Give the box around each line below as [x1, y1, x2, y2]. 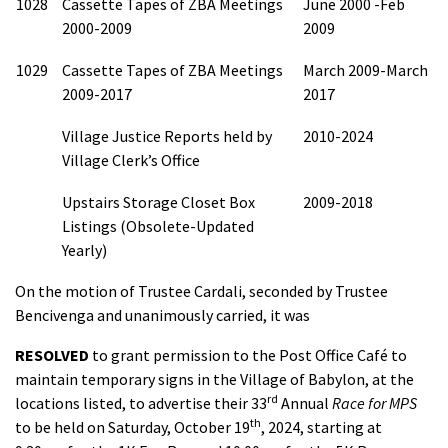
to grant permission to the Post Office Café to [89, 345, 407, 365]
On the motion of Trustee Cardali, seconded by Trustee [15, 281, 388, 301]
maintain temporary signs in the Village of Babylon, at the [15, 369, 414, 389]
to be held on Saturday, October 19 [15, 417, 250, 437]
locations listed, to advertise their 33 [15, 393, 267, 413]
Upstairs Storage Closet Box [62, 192, 255, 212]
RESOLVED [15, 345, 89, 365]
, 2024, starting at [261, 417, 382, 437]
